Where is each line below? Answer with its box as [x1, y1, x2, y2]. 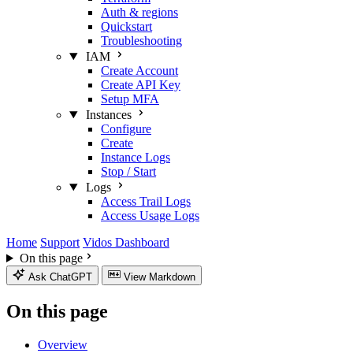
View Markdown [124, 271, 195, 283]
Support [40, 236, 80, 249]
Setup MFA [101, 92, 159, 106]
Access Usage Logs [101, 209, 199, 222]
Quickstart [101, 20, 152, 33]
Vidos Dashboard [83, 236, 169, 249]
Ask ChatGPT [28, 271, 92, 283]
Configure [101, 122, 151, 136]
